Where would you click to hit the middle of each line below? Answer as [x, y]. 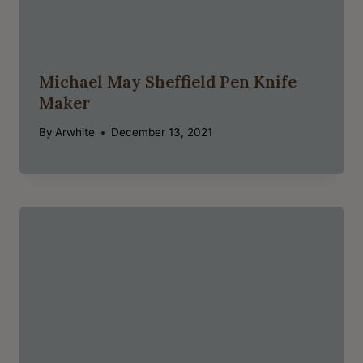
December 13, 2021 [162, 132]
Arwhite [75, 132]
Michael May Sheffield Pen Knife [168, 81]
